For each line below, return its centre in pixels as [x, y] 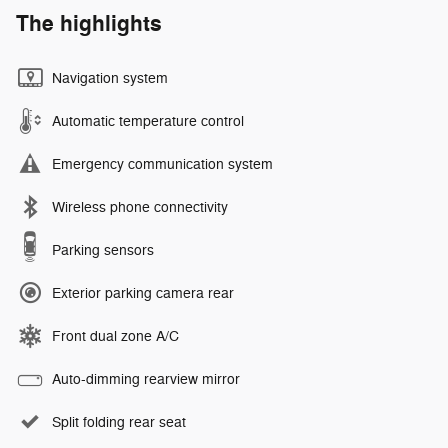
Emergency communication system [162, 165]
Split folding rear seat [119, 423]
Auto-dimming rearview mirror [146, 380]
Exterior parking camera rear [143, 294]
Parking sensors [103, 251]
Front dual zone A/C [115, 337]
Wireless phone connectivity [140, 208]
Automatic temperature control [148, 122]
